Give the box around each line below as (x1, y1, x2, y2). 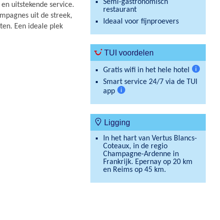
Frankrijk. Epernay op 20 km (103, 158, 192, 166)
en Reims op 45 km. (103, 166, 166, 174)
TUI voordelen (102, 49, 154, 57)
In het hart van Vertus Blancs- (103, 135, 197, 142)
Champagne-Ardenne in (103, 150, 179, 158)
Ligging (102, 118, 130, 127)
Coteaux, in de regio (103, 142, 167, 150)
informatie (114, 106, 149, 113)
